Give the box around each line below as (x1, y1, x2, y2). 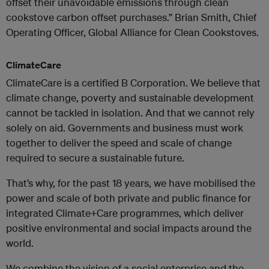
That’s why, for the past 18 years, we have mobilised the (6, 177, 255, 189)
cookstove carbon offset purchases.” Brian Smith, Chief (6, 11, 256, 23)
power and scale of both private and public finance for (6, 192, 251, 204)
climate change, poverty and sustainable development (6, 91, 254, 104)
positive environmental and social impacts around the (6, 222, 252, 234)
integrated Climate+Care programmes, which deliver (6, 207, 244, 219)
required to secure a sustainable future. (6, 151, 184, 164)
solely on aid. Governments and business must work (6, 121, 243, 134)
